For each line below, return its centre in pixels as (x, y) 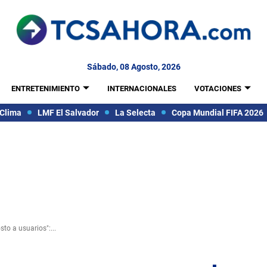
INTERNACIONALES (142, 89)
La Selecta (135, 112)
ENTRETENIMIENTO (45, 89)
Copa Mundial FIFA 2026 (217, 112)
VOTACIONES (218, 89)
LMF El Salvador (68, 112)
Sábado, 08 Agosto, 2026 (133, 67)
